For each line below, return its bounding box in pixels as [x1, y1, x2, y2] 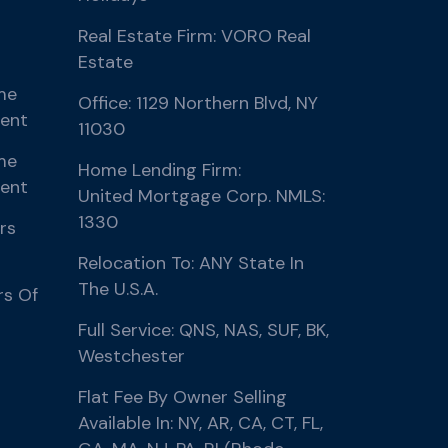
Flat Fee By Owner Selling [77, 385, 287, 409]
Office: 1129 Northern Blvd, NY [77, 91, 318, 115]
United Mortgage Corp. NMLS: [77, 184, 325, 208]
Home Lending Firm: [77, 158, 241, 182]
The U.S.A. [77, 277, 158, 301]
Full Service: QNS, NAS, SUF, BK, [77, 318, 329, 342]
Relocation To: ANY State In [77, 251, 304, 275]
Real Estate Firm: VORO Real [77, 24, 311, 48]
